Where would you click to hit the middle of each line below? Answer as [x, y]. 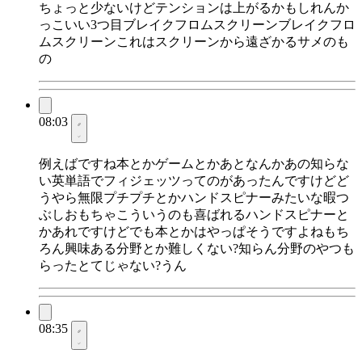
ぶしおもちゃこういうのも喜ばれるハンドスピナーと [194, 215]
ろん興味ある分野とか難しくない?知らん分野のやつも [197, 249]
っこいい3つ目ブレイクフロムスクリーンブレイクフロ [197, 25]
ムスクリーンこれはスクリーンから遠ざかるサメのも [194, 42]
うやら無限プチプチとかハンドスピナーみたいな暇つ [194, 198]
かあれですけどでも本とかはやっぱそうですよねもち [194, 232]
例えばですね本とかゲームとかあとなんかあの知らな [194, 164]
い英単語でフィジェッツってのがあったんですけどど [194, 181]
